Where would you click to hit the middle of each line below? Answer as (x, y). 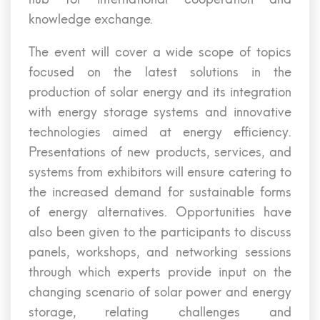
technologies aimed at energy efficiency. (160, 132)
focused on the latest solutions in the (160, 72)
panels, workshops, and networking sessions (160, 252)
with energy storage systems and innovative (160, 112)
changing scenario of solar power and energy (160, 292)
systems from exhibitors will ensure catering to (160, 172)
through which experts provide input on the (160, 272)
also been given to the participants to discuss (160, 232)
